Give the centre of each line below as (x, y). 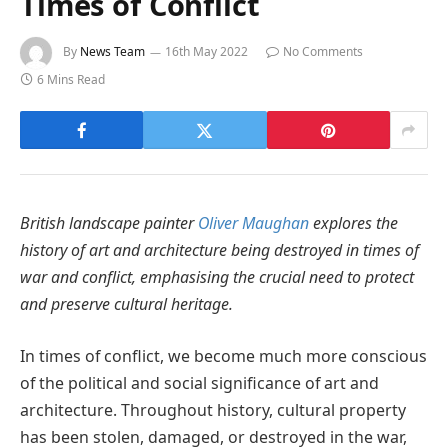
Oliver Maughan (253, 223)
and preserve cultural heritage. (126, 304)
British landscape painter (109, 223)
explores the (353, 223)
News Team (112, 52)
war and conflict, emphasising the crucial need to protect (217, 277)
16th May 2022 (206, 52)
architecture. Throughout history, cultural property (213, 409)
